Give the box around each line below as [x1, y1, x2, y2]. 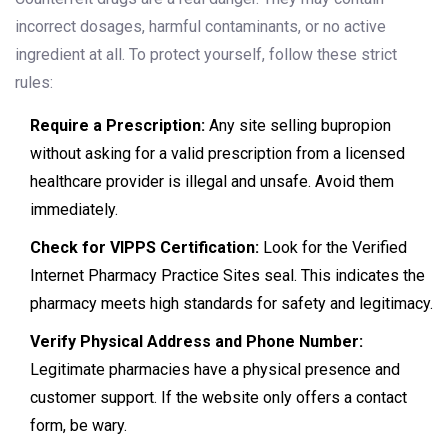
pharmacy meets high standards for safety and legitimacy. [30, 294, 433, 314]
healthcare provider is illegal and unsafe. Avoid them [30, 172, 394, 192]
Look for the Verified [259, 238, 407, 258]
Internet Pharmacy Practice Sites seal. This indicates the [30, 266, 425, 286]
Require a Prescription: [30, 116, 205, 136]
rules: [15, 73, 53, 93]
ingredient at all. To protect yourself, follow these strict [15, 45, 397, 65]
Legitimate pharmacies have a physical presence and [30, 360, 400, 380]
